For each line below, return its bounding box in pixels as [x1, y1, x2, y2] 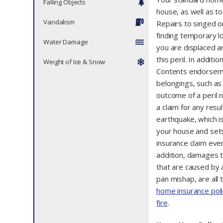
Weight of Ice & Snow [43, 57, 106, 67]
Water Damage [43, 37, 88, 47]
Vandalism [43, 17, 75, 27]
